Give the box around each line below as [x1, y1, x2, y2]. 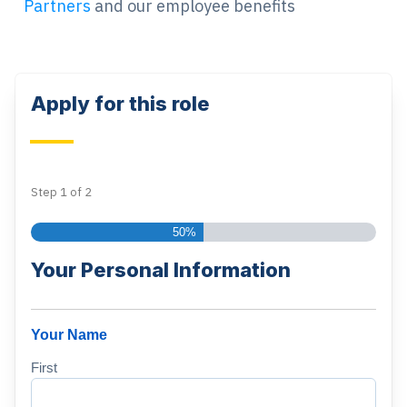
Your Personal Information [31, 258, 292, 283]
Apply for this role [31, 91, 211, 115]
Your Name [31, 327, 108, 343]
